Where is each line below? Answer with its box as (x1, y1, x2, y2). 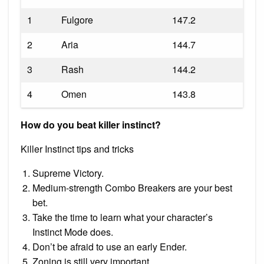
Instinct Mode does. (32, 225, 113, 239)
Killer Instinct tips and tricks (21, 141, 134, 156)
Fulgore (61, 12, 93, 27)
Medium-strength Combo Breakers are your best (32, 180, 232, 194)
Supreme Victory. (32, 166, 104, 180)
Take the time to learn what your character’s (32, 210, 213, 224)
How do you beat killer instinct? (21, 117, 161, 131)
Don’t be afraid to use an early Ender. (32, 239, 187, 253)
